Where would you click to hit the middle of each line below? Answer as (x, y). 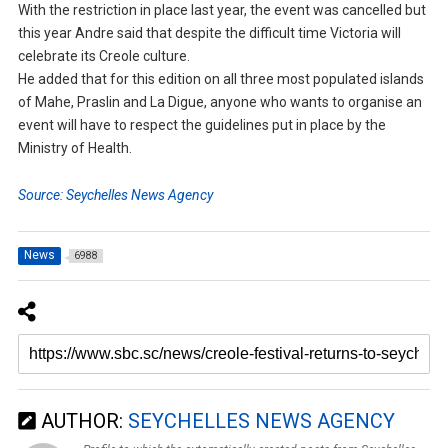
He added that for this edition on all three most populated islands (220, 78)
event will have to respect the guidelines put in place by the (201, 124)
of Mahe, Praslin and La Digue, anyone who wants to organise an (219, 101)
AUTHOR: (81, 420)
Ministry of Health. (74, 147)
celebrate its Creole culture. (103, 55)
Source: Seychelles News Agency (115, 194)
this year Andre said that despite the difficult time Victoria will (209, 32)
